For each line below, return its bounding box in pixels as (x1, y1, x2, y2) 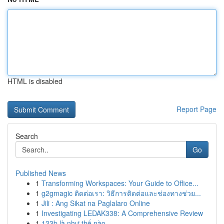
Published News (15, 168, 66, 178)
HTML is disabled (7, 76, 62, 86)
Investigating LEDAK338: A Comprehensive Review (41, 208, 203, 218)
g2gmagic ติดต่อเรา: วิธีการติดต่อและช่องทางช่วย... (41, 188, 201, 198)
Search (15, 131, 38, 141)
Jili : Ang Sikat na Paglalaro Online (41, 198, 150, 208)
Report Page (176, 104, 216, 114)
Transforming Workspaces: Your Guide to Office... (41, 178, 198, 188)
